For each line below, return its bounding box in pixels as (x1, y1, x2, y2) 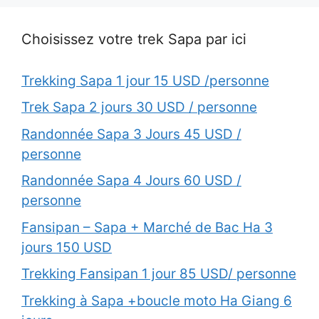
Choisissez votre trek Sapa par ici (21, 30, 246, 48)
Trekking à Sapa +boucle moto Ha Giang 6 (21, 292, 292, 309)
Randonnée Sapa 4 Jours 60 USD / (21, 172, 241, 189)
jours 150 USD (21, 239, 112, 256)
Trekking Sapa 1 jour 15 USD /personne (21, 72, 269, 89)
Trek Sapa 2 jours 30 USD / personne (21, 99, 257, 116)
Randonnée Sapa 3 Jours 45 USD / (21, 125, 241, 142)
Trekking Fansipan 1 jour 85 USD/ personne (21, 266, 296, 283)
